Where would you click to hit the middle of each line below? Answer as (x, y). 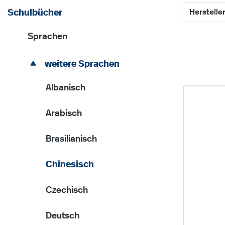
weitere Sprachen (81, 64)
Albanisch (66, 88)
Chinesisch (70, 165)
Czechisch (67, 190)
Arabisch (64, 114)
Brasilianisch (71, 139)
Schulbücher (35, 13)
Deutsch (63, 216)
